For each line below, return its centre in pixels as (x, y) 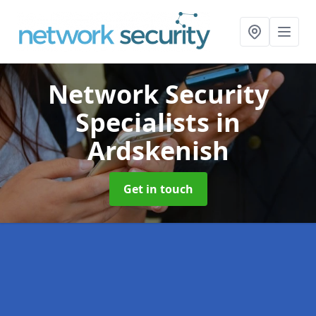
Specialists (146, 122)
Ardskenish (158, 151)
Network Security (158, 94)
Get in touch (158, 189)
